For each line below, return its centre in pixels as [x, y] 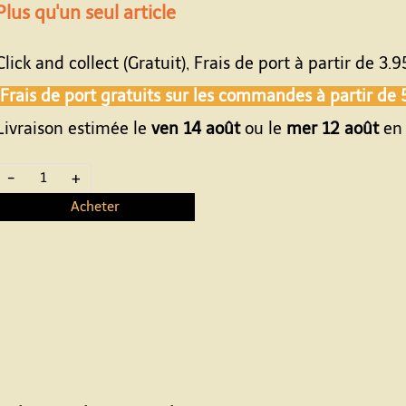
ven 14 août [196, 129]
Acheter [95, 207]
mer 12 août [333, 129]
